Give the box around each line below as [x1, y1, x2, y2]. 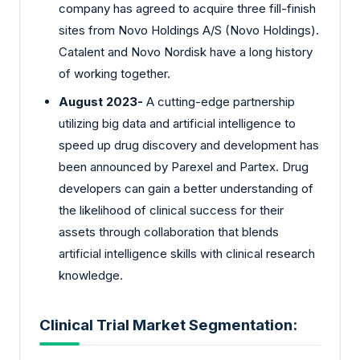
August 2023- [59, 93, 143, 109]
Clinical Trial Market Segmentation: [39, 316, 297, 335]
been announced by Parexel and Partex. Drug [59, 158, 309, 174]
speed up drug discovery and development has [59, 137, 319, 153]
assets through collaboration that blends [59, 223, 279, 239]
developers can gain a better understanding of [59, 180, 313, 196]
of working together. [59, 66, 170, 82]
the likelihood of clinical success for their [59, 202, 284, 218]
